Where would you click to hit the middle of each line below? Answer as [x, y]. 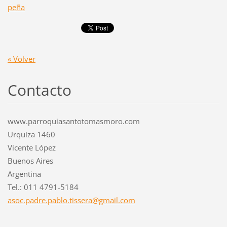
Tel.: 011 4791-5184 [43, 187]
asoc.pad [23, 200]
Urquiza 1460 [31, 135]
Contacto [39, 90]
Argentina [24, 174]
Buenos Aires [30, 161]
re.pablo [53, 200]
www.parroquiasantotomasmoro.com [73, 121]
